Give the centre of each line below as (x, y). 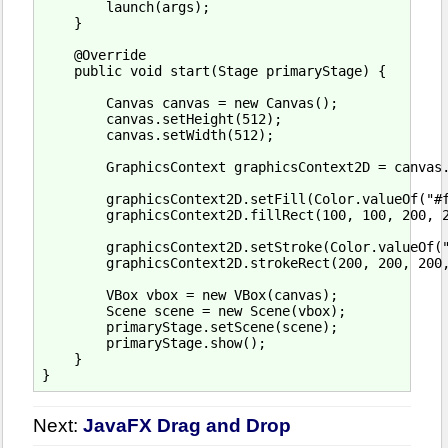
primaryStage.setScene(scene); (190, 326)
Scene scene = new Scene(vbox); (194, 310)
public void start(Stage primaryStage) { (214, 70)
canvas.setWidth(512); (158, 134)
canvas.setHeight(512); (162, 118)
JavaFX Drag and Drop (187, 426)
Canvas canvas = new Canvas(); (190, 102)
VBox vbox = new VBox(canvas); (190, 294)
